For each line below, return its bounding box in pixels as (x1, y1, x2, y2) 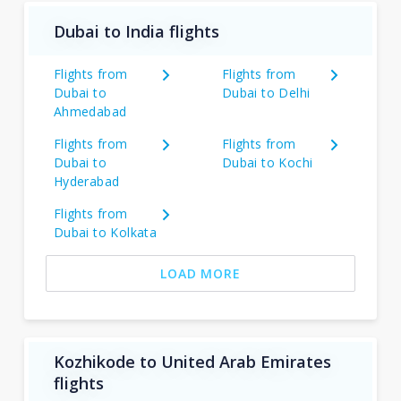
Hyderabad (53, 173, 120, 190)
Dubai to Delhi (221, 84, 311, 101)
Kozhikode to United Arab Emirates (53, 351, 331, 372)
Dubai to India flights (53, 20, 219, 42)
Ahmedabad (53, 103, 127, 120)
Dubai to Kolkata (53, 224, 158, 241)
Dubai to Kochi (221, 154, 313, 171)
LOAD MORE (160, 265, 241, 282)
